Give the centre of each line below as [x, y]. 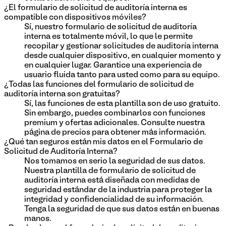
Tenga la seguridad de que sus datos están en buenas [122, 209]
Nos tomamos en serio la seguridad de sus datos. [115, 161]
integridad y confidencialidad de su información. [114, 200]
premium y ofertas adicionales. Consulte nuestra [115, 123]
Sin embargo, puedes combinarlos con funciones [115, 113]
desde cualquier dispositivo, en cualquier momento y [123, 56]
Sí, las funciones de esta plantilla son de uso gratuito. [122, 104]
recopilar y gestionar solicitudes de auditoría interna [121, 46]
